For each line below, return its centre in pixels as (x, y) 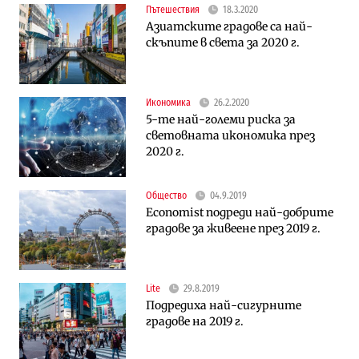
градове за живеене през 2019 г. (234, 229)
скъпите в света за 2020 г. (223, 43)
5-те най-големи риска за (221, 120)
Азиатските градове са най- (230, 27)
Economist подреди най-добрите (240, 213)
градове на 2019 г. (195, 322)
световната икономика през (231, 136)
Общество (167, 196)
